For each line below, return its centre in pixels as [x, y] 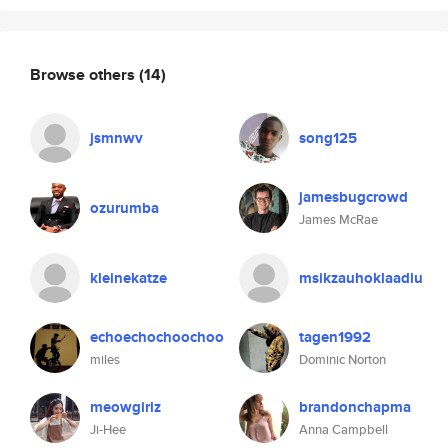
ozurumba [124, 208]
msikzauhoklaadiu [361, 278]
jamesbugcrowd [353, 197]
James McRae [338, 219]
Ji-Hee [108, 429]
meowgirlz [125, 407]
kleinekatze [128, 278]
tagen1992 [335, 337]
